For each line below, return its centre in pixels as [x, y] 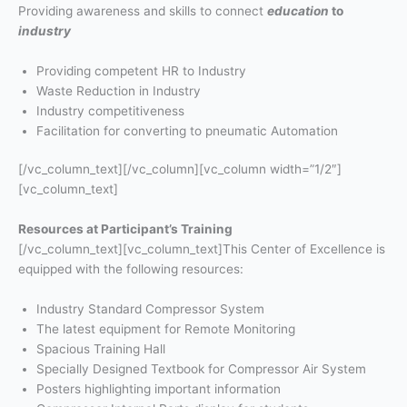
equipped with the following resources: [131, 268]
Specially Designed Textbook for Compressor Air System [201, 368]
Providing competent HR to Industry [141, 70]
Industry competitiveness [110, 110]
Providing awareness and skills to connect [143, 10]
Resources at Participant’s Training [125, 228]
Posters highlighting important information [159, 388]
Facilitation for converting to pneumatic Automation [187, 130]
